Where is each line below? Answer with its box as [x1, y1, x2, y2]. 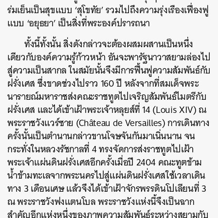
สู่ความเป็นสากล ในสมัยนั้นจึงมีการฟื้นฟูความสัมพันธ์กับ [7, 62, 211, 78]
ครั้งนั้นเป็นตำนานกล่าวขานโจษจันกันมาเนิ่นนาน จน [7, 127, 196, 144]
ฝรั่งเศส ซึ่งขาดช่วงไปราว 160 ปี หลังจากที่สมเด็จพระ [7, 75, 199, 91]
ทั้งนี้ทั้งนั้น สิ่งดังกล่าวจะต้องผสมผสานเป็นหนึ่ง [24, 36, 194, 52]
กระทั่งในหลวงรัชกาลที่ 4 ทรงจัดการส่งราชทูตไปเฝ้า [7, 141, 194, 157]
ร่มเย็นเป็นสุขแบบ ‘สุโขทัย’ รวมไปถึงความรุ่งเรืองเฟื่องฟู [7, 1, 209, 18]
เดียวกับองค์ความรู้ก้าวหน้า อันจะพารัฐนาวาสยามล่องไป [7, 49, 211, 65]
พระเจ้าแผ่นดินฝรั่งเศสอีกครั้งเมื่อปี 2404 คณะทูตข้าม [7, 154, 202, 170]
